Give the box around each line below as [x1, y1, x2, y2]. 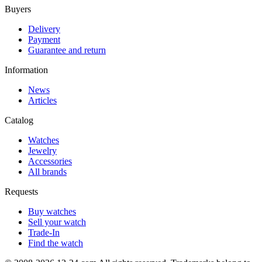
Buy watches [28, 206, 76, 217]
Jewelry [28, 146, 57, 156]
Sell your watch [28, 217, 86, 227]
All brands [28, 167, 67, 177]
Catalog [5, 115, 33, 126]
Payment [28, 35, 60, 45]
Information [5, 65, 48, 75]
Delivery [28, 24, 60, 35]
